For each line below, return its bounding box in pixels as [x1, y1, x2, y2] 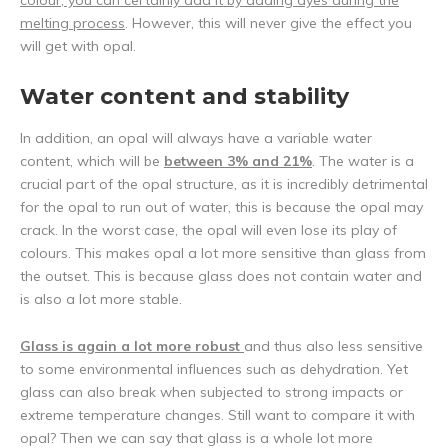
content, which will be [20, 152, 164, 171]
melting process [20, 14, 125, 33]
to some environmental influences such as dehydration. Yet [20, 360, 408, 379]
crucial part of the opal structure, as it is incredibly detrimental [20, 175, 428, 194]
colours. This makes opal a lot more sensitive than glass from [20, 244, 426, 263]
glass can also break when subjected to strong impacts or [20, 383, 403, 402]
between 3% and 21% [164, 152, 312, 171]
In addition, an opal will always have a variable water [20, 129, 372, 148]
